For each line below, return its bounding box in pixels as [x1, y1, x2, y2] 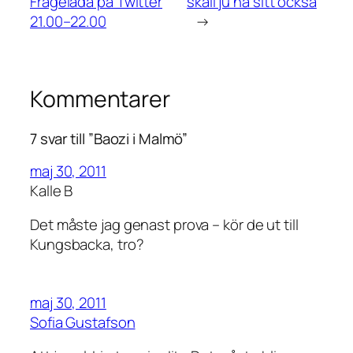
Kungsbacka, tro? [30, 234, 144, 255]
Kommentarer [30, 84, 170, 115]
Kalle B [30, 180, 73, 201]
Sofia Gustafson [30, 311, 136, 333]
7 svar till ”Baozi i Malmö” [30, 128, 188, 150]
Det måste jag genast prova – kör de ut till [30, 214, 299, 236]
